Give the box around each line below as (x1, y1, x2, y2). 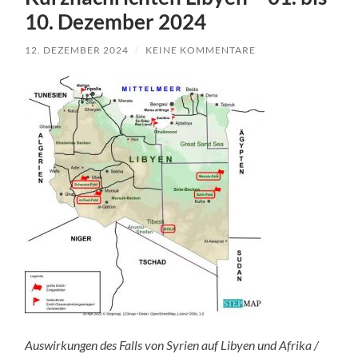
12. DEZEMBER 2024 (25, 43, 129, 56)
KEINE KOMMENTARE (145, 43, 257, 56)
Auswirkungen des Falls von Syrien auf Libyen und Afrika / (25, 337, 320, 353)
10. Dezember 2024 (25, 8, 207, 34)
